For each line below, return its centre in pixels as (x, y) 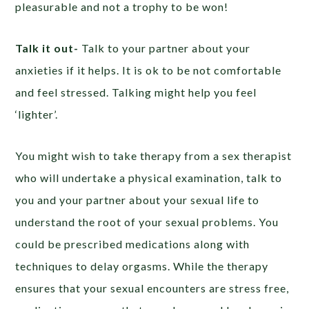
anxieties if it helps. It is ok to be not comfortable (149, 70)
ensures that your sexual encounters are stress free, (152, 288)
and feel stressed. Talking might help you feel (136, 92)
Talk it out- (47, 48)
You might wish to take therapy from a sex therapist (154, 156)
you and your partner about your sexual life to (138, 200)
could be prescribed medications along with (133, 244)
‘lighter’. (37, 114)
